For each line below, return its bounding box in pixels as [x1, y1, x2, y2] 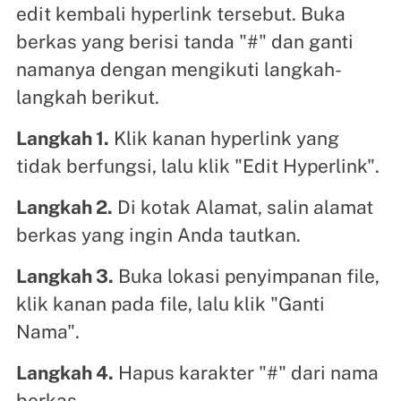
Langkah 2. [15, 195, 113, 218]
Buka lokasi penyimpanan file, [113, 264, 380, 287]
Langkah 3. [15, 264, 114, 287]
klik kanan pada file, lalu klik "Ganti [15, 292, 325, 315]
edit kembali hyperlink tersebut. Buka [15, 2, 346, 25]
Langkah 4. [15, 361, 114, 384]
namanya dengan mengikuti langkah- [15, 57, 342, 81]
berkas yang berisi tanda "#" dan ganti [15, 30, 354, 53]
